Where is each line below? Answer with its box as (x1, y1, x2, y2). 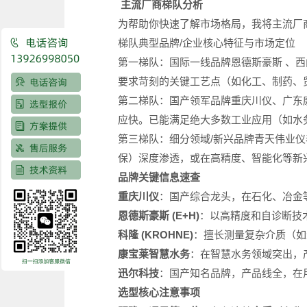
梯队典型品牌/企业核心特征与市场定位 (117, 36, 295, 49)
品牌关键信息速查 (117, 171, 200, 183)
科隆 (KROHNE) (117, 228, 193, 241)
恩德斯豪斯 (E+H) (117, 209, 199, 221)
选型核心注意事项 (117, 286, 200, 298)
